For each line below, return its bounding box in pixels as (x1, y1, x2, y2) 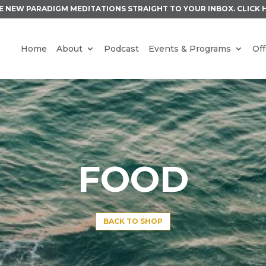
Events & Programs (148, 43, 231, 54)
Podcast (104, 43, 139, 54)
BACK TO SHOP (103, 217, 163, 226)
